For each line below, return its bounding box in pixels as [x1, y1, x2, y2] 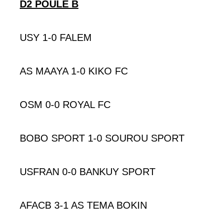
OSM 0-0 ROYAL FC [20, 99, 110, 110]
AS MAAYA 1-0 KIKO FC [20, 65, 128, 76]
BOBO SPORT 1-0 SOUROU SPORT [20, 132, 184, 144]
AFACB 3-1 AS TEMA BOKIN [20, 199, 147, 211]
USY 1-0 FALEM [20, 32, 92, 43]
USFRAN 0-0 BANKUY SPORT [20, 166, 155, 177]
